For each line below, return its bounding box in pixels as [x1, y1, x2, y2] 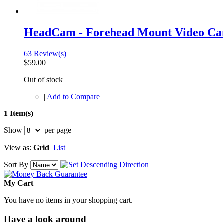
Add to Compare [47, 92, 100, 101]
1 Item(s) [4, 109, 33, 117]
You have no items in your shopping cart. [4, 195, 133, 204]
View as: [4, 143, 31, 152]
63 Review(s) [24, 49, 66, 58]
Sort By [4, 160, 28, 169]
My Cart [4, 178, 33, 187]
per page [42, 125, 71, 134]
